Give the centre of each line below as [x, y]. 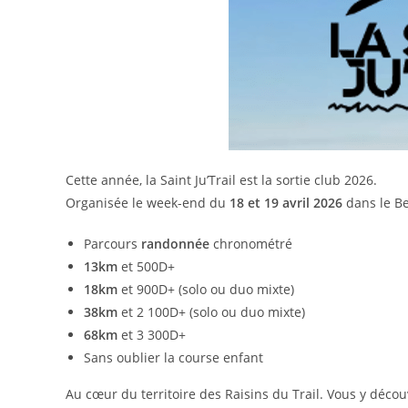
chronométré [253, 244]
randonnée [175, 244]
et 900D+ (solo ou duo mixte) [206, 289]
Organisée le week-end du [148, 203]
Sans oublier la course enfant [173, 357]
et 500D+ [146, 266]
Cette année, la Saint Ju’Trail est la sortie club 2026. [221, 180]
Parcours [112, 244]
